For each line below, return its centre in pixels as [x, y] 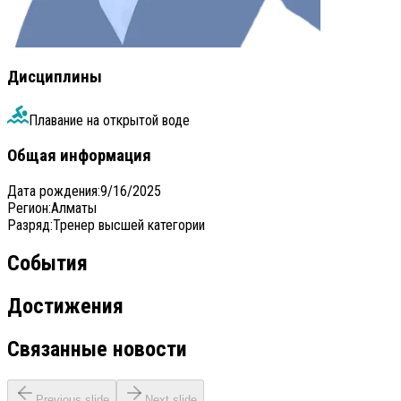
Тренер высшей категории [129, 225]
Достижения [65, 307]
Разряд [29, 225]
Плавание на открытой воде [109, 121]
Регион [28, 208]
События [47, 264]
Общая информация [79, 155]
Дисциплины [55, 77]
